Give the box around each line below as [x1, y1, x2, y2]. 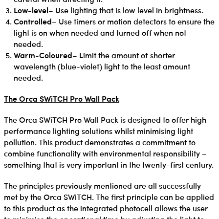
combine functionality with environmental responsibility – [4, 147, 207, 159]
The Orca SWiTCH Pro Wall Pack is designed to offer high [4, 113, 206, 125]
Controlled [14, 15, 52, 27]
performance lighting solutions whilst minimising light [4, 125, 193, 136]
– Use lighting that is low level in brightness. [48, 4, 203, 16]
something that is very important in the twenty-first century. [4, 158, 214, 170]
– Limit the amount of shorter [72, 49, 175, 61]
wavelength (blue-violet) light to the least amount [14, 60, 190, 72]
